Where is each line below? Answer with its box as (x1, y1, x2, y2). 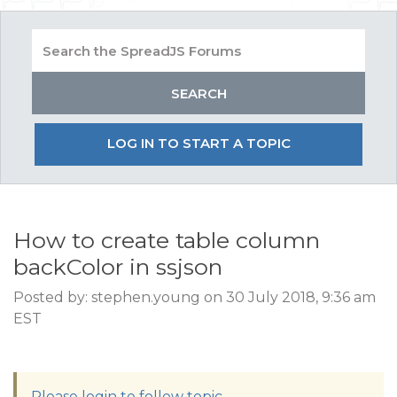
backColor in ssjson (13, 253, 222, 280)
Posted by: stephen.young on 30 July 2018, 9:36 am (13, 289, 376, 306)
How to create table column (13, 227, 320, 253)
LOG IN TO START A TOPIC (106, 135, 291, 152)
